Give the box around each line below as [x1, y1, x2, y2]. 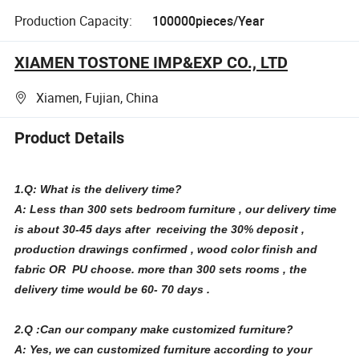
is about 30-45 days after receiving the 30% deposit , [14, 222, 305, 236]
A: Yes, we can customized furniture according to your [14, 342, 313, 356]
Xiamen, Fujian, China [36, 89, 159, 107]
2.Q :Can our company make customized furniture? [14, 322, 297, 336]
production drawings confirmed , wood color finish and [14, 242, 318, 256]
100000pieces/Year [151, 11, 264, 30]
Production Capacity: [14, 11, 133, 30]
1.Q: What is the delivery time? [14, 182, 183, 196]
